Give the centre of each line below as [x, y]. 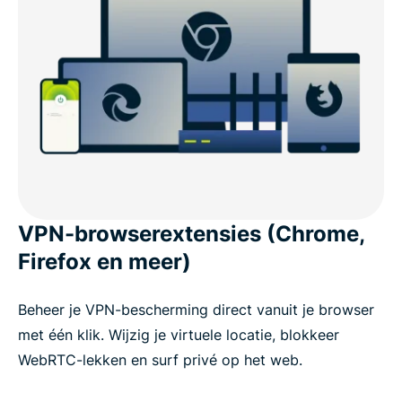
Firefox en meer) [105, 261]
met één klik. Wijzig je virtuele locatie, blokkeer [179, 334]
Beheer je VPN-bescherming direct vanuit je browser [196, 309]
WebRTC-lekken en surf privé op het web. [160, 359]
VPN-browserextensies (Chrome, [191, 233]
